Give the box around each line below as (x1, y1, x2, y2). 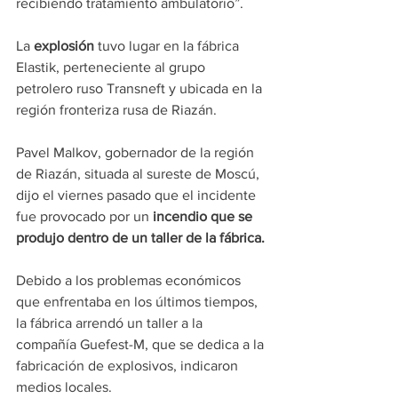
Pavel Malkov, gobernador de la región (16, 145, 258, 161)
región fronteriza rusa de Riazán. (16, 102, 217, 118)
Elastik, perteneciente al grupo (16, 60, 209, 76)
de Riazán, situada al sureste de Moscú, (16, 166, 263, 182)
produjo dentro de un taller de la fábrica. (16, 230, 265, 246)
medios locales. (16, 379, 112, 395)
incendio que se (149, 209, 256, 225)
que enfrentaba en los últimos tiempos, (16, 294, 261, 310)
